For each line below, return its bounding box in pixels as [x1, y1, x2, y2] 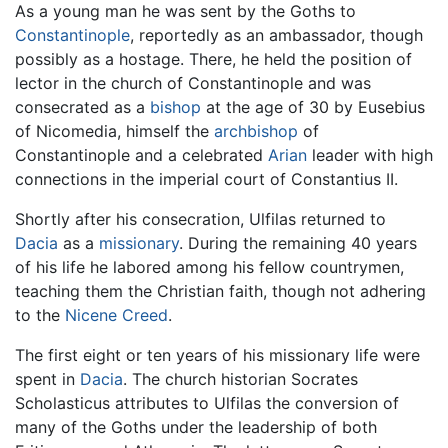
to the [15, 304, 65, 325]
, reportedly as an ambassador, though [130, 24, 423, 45]
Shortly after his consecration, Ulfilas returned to [15, 208, 386, 229]
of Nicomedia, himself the [15, 120, 214, 141]
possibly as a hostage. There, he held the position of [15, 48, 412, 69]
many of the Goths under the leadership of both [15, 416, 377, 437]
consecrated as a [15, 96, 150, 117]
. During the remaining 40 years [179, 232, 417, 253]
